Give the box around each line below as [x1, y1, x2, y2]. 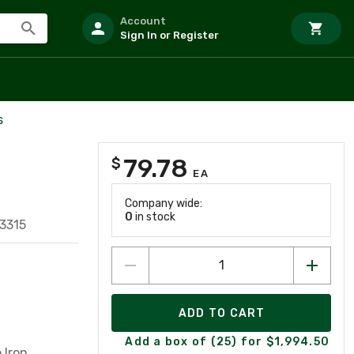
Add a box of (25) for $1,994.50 [125, 334, 330, 348]
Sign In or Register [120, 29, 219, 41]
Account [120, 15, 166, 27]
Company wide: [125, 197, 202, 210]
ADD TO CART [178, 306, 265, 320]
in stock [133, 210, 175, 224]
